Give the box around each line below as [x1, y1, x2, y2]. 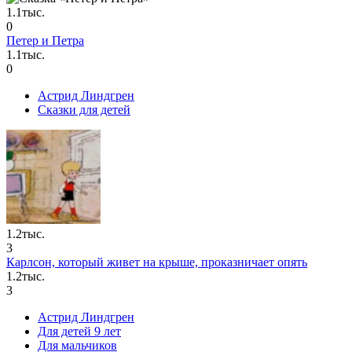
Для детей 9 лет [38, 324, 121, 338]
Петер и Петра [6, 33, 84, 47]
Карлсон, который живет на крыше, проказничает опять [6, 255, 307, 269]
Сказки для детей [38, 102, 130, 116]
